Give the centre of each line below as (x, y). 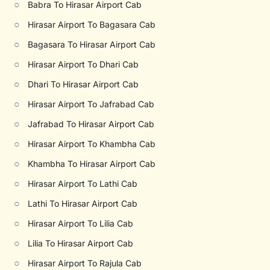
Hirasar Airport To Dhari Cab (83, 64)
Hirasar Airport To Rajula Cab (85, 263)
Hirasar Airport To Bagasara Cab (92, 24)
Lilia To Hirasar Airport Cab (81, 243)
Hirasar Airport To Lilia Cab (81, 223)
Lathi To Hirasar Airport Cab (83, 203)
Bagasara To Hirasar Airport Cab (92, 44)
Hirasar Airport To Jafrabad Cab (91, 104)
